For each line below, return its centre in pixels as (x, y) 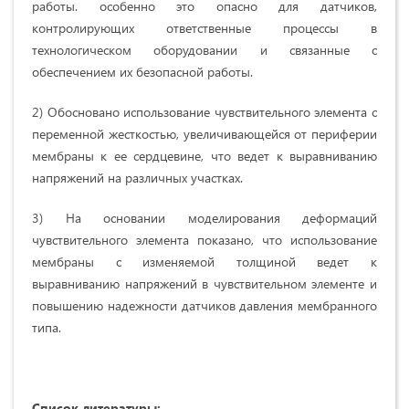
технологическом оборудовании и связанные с (204, 50)
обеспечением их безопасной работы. (142, 72)
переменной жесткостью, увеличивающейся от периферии (204, 134)
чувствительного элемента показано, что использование (204, 240)
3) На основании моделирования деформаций (204, 218)
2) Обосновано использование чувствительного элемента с (204, 112)
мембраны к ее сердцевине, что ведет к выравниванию (204, 156)
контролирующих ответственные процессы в (204, 28)
